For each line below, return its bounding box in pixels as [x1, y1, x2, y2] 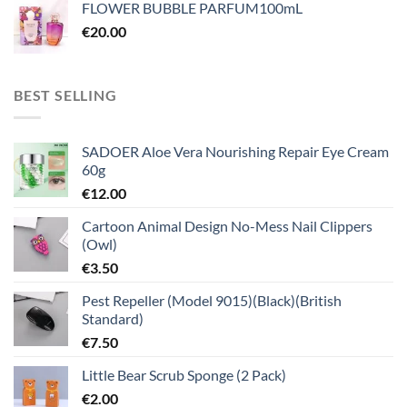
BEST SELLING [14, 86, 117, 104]
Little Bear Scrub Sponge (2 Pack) [82, 366, 286, 384]
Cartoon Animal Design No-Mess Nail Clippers [82, 217, 372, 235]
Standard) [82, 310, 144, 328]
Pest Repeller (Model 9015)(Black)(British [82, 292, 342, 310]
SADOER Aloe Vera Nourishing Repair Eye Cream [82, 143, 389, 161]
